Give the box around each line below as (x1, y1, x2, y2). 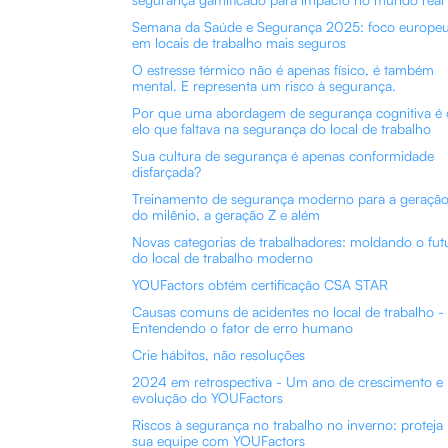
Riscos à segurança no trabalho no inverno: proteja (132, 416, 443, 433)
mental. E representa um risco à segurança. (132, 77, 396, 94)
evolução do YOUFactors (132, 389, 283, 406)
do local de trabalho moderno (132, 249, 313, 266)
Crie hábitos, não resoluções (132, 346, 305, 363)
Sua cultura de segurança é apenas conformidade (132, 147, 434, 164)
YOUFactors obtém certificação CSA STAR (132, 276, 388, 293)
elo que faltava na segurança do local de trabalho (132, 120, 431, 137)
